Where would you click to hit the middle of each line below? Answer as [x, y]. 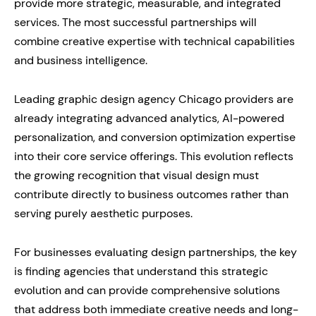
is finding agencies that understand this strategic [141, 272]
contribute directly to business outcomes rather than [151, 195]
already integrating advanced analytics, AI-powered [149, 119]
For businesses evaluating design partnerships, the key [156, 253]
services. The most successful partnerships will [135, 23]
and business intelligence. [81, 61]
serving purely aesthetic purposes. [103, 214]
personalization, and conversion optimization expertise [155, 138]
